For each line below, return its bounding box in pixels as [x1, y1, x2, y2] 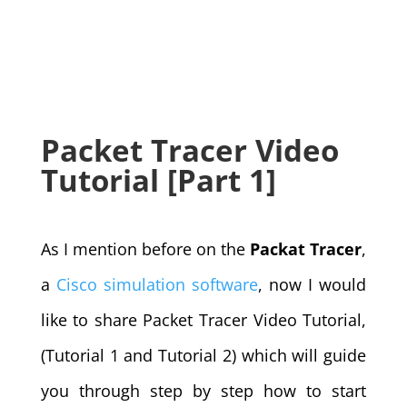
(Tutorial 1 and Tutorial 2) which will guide [40, 344, 367, 366]
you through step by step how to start [40, 380, 367, 402]
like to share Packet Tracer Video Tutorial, [40, 309, 367, 331]
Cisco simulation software [55, 273, 259, 295]
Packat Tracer [250, 238, 362, 260]
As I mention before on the [40, 238, 251, 260]
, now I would [258, 273, 367, 295]
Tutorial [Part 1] [40, 160, 276, 201]
